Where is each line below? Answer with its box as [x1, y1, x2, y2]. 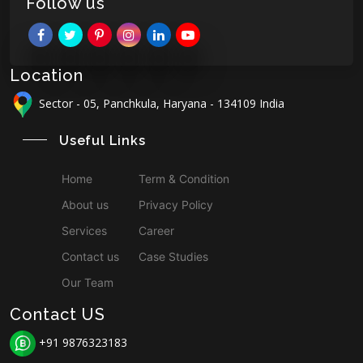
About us [62, 197, 109, 211]
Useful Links [59, 132, 146, 148]
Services [62, 223, 107, 237]
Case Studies [139, 249, 208, 263]
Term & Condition [139, 171, 229, 186]
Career [139, 223, 174, 237]
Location [10, 65, 83, 85]
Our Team [62, 275, 113, 289]
